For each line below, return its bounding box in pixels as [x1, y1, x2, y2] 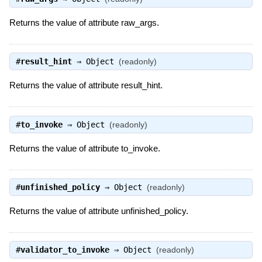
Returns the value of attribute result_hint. [9, 80, 163, 91]
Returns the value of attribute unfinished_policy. [9, 206, 188, 216]
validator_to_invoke [20, 245, 109, 255]
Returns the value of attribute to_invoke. [9, 143, 160, 153]
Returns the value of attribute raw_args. [9, 18, 159, 28]
